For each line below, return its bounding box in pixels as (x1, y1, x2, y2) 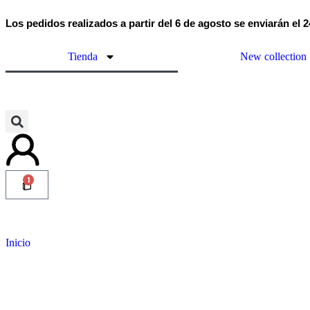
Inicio (6, 237, 30, 248)
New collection (239, 51, 307, 62)
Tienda (67, 51, 98, 62)
